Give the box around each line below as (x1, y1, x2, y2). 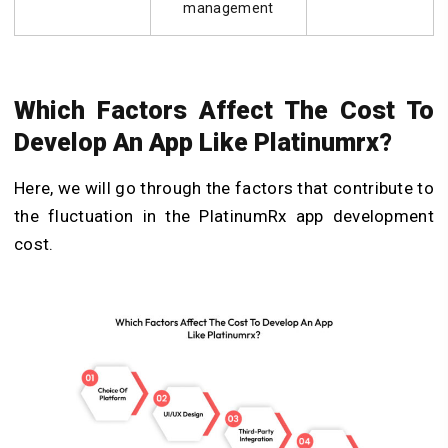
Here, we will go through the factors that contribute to (14, 178, 434, 199)
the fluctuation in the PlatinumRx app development (14, 206, 434, 227)
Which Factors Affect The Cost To (14, 96, 434, 126)
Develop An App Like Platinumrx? (14, 128, 392, 158)
